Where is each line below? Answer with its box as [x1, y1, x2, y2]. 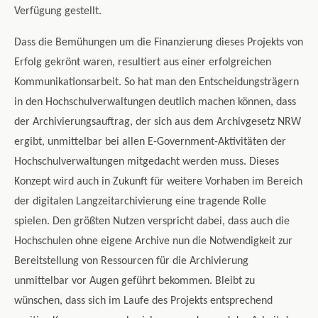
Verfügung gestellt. [14, 6, 102, 18]
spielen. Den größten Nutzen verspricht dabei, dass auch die [14, 216, 290, 228]
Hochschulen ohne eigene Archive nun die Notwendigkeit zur [14, 236, 292, 248]
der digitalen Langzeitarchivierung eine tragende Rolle [14, 196, 266, 208]
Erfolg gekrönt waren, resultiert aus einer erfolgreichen [14, 57, 271, 69]
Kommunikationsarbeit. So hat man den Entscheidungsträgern [14, 77, 299, 89]
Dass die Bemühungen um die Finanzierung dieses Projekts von [14, 37, 303, 49]
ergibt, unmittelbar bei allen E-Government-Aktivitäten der [14, 136, 286, 148]
